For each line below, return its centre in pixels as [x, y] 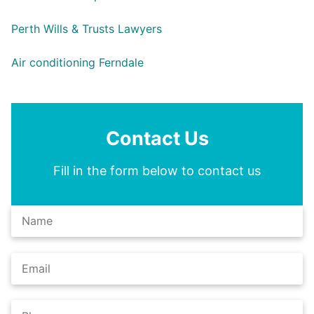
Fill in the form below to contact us [157, 170]
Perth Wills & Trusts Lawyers [87, 28]
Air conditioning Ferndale [77, 62]
